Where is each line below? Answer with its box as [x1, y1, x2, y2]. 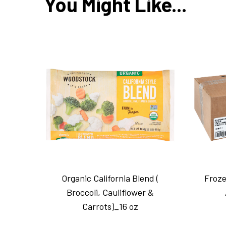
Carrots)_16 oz [82, 201, 138, 212]
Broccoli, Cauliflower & [66, 187, 154, 198]
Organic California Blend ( [62, 173, 159, 184]
